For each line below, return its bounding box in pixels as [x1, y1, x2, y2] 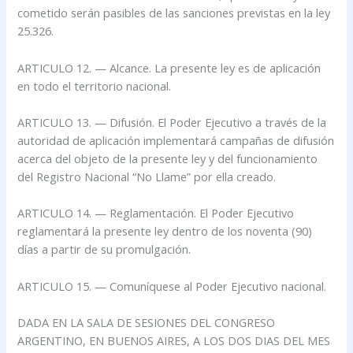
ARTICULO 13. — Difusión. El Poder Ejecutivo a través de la [17, 113, 327, 130]
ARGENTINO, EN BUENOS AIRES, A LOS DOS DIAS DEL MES [17, 332, 331, 348]
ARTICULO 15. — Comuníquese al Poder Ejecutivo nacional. [17, 277, 327, 294]
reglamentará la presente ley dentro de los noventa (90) [17, 223, 313, 240]
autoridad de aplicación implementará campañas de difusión [17, 132, 335, 148]
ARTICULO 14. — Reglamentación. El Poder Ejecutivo [17, 205, 295, 221]
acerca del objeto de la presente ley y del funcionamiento [17, 150, 318, 166]
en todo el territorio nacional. [17, 77, 172, 94]
